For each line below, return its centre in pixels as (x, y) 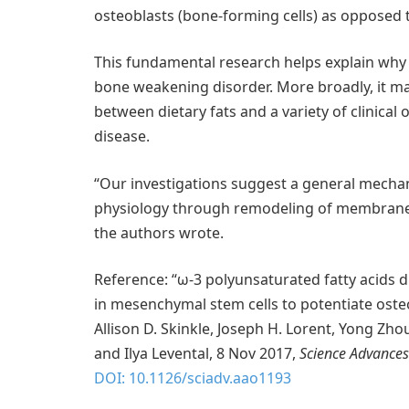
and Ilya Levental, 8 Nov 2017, (197, 354)
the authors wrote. (159, 232)
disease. (122, 136)
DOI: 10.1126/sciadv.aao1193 (193, 378)
